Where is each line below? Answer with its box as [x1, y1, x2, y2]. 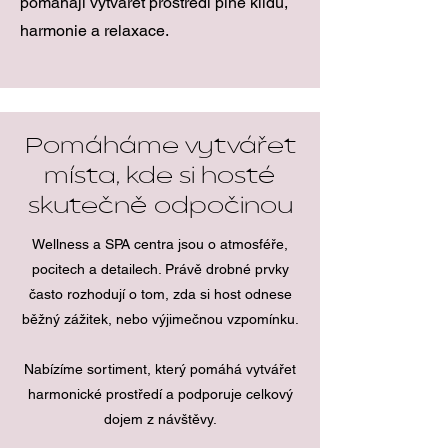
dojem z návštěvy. [103, 411, 217, 427]
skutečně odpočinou [27, 196, 293, 218]
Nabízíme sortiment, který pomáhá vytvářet [24, 361, 296, 377]
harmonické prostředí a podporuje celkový [27, 386, 293, 402]
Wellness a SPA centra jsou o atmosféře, [32, 236, 288, 252]
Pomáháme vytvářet [24, 136, 296, 158]
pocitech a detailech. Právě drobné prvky [31, 261, 289, 277]
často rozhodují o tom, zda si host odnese [28, 286, 292, 302]
